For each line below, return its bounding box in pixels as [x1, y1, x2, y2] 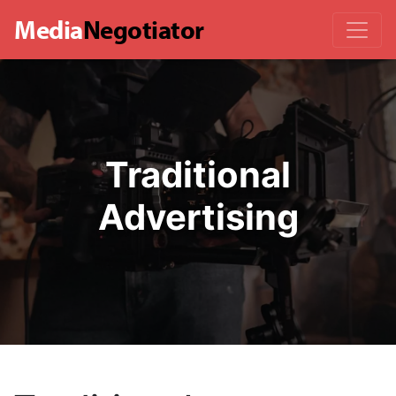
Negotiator [82, 13, 204, 45]
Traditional [105, 153, 291, 196]
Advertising [97, 195, 299, 239]
